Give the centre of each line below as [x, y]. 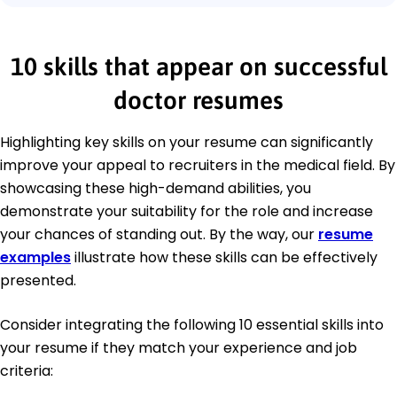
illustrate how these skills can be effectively [224, 258]
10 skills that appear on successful [198, 67]
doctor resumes [198, 101]
